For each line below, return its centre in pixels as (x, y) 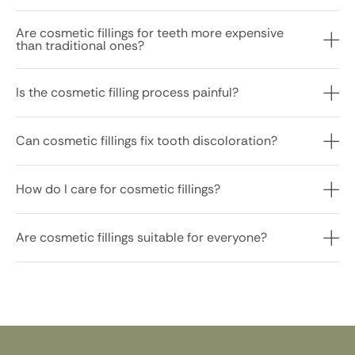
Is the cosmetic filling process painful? (127, 92)
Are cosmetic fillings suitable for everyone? (141, 237)
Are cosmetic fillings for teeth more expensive (150, 32)
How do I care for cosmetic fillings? (118, 189)
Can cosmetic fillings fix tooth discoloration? (147, 140)
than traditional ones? (80, 45)
